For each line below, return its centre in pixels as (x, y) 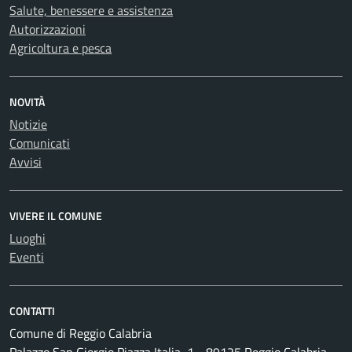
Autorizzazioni (48, 29)
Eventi (27, 257)
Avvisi (26, 162)
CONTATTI (32, 311)
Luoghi (27, 238)
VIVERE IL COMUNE (56, 216)
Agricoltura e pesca (60, 48)
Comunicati (40, 143)
